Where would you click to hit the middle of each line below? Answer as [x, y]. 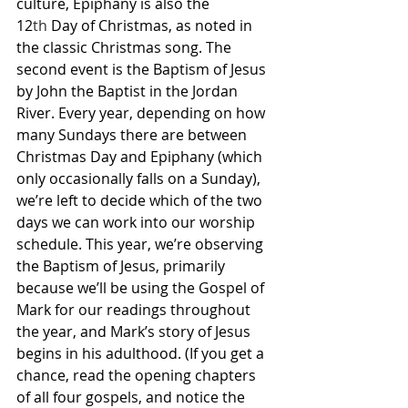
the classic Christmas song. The [126, 47]
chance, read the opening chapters [138, 375]
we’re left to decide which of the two [141, 200]
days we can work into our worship [138, 222]
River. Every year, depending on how [143, 112]
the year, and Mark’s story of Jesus [135, 331]
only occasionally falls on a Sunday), [140, 178]
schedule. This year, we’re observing [142, 244]
